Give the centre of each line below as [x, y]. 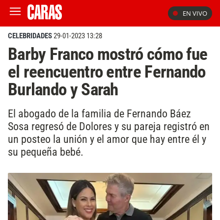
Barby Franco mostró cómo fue [108, 54]
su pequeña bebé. [46, 151]
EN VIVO [195, 13]
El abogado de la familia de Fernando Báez [99, 113]
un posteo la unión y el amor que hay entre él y [107, 139]
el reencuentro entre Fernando [107, 72]
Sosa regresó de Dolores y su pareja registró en [109, 126]
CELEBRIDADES [30, 36]
